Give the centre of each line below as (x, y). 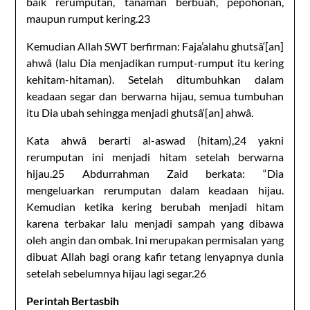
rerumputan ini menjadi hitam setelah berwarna (155, 156)
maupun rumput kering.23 (89, 18)
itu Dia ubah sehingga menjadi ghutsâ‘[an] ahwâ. (140, 112)
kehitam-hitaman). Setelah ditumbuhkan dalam (155, 79)
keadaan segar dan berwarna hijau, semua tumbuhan (155, 95)
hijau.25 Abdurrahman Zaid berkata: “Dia (155, 173)
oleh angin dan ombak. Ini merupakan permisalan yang (155, 239)
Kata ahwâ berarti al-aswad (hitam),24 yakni (155, 140)
